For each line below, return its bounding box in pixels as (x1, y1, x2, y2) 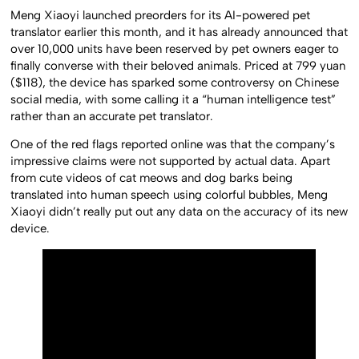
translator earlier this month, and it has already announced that (10, 24, 349, 39)
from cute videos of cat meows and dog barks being (10, 171, 293, 186)
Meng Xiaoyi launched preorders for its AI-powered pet (10, 7, 311, 22)
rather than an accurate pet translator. (10, 108, 214, 123)
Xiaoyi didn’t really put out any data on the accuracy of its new (10, 204, 349, 220)
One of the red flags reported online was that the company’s (10, 137, 336, 152)
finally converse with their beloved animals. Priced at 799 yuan (10, 58, 346, 73)
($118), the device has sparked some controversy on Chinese (10, 75, 340, 90)
